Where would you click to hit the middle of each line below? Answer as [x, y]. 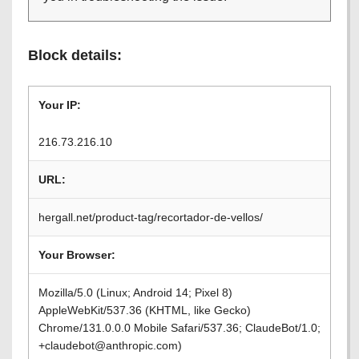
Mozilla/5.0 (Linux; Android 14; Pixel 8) [135, 292]
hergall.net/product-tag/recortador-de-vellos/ [151, 217]
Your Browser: [77, 255]
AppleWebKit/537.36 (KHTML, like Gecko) [145, 310]
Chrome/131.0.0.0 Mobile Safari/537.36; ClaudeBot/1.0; [179, 328]
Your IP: [60, 105]
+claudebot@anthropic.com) [110, 345]
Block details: [75, 55]
